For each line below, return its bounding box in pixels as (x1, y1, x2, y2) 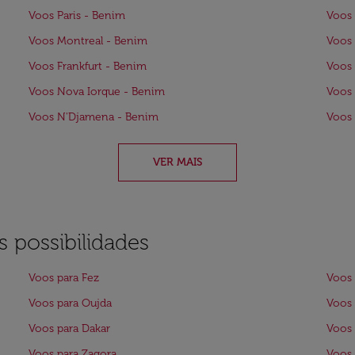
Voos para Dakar (29, 322, 110, 335)
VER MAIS (153, 155, 202, 169)
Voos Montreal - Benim (29, 34, 147, 48)
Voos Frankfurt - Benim (29, 59, 147, 73)
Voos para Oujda (29, 296, 112, 310)
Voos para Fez (29, 271, 99, 284)
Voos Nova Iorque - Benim (29, 85, 165, 98)
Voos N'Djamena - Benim (29, 110, 158, 124)
